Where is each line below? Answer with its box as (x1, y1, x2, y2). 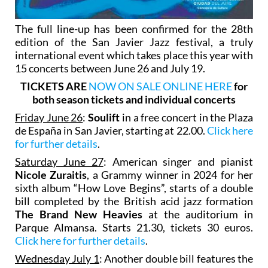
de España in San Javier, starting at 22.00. (15, 123, 207, 137)
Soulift (88, 110, 120, 124)
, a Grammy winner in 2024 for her (87, 167, 253, 181)
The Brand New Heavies (15, 207, 142, 221)
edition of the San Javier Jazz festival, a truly (15, 35, 253, 48)
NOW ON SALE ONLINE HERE (89, 79, 232, 93)
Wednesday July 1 (15, 251, 99, 265)
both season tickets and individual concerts (32, 92, 236, 106)
